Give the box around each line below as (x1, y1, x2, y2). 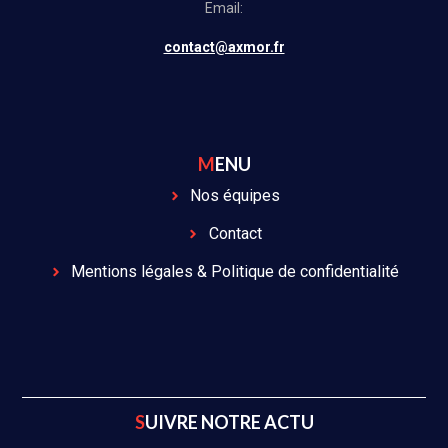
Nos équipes (190, 185, 281, 205)
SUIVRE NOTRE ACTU (144, 410, 314, 433)
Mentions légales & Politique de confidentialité (71, 261, 400, 281)
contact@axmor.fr (163, 39, 285, 56)
